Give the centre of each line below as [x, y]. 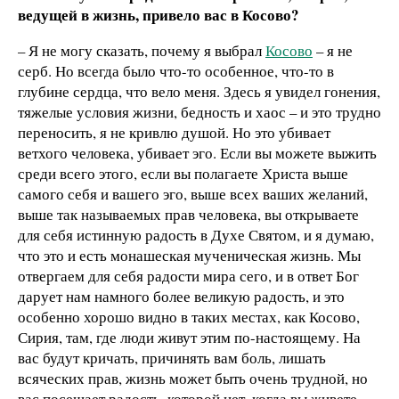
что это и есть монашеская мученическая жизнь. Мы [189, 256]
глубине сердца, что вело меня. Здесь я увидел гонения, [199, 92]
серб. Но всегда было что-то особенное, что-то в [176, 71]
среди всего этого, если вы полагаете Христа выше [183, 174]
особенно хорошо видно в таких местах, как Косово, [189, 317]
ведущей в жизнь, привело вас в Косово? [158, 15]
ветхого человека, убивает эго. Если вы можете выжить [197, 153]
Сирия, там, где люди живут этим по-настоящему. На [189, 338]
